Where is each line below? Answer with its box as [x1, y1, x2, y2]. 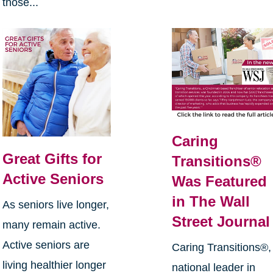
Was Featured [172, 173, 268, 190]
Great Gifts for [2, 151, 102, 168]
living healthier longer [2, 259, 106, 272]
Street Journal [172, 213, 271, 230]
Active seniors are [2, 239, 90, 252]
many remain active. [2, 219, 101, 232]
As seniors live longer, [2, 199, 109, 211]
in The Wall [172, 193, 250, 210]
